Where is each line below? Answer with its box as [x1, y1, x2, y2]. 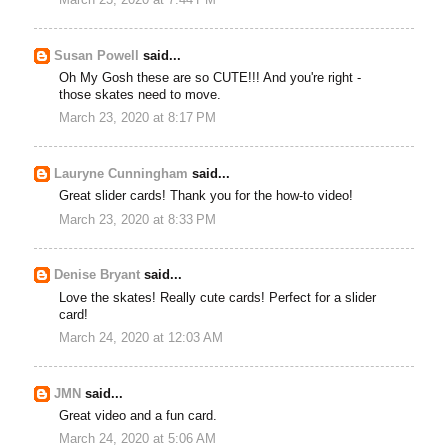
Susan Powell [54, 48, 140, 63]
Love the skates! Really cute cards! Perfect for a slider [59, 290, 377, 305]
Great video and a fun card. [59, 409, 218, 424]
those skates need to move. [59, 88, 222, 103]
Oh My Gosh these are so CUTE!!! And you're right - [59, 71, 362, 86]
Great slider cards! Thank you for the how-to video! [59, 189, 354, 204]
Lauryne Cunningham [54, 167, 189, 182]
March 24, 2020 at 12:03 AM [59, 331, 224, 346]
